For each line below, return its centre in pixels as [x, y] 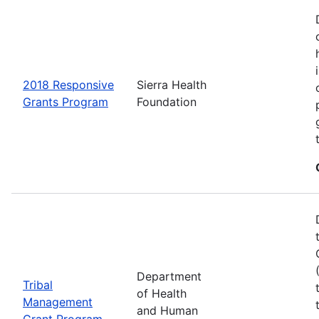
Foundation [167, 101]
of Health [162, 293]
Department [169, 276]
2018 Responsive [68, 84]
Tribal [38, 284]
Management [58, 302]
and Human [167, 310]
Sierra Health [172, 84]
